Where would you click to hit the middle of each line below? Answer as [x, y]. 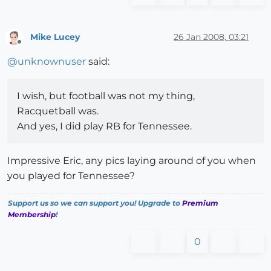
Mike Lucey [55, 37]
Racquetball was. [58, 111]
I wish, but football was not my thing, [106, 96]
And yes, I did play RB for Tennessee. [104, 126]
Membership [32, 214]
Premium [200, 203]
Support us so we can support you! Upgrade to [95, 203]
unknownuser [52, 61]
